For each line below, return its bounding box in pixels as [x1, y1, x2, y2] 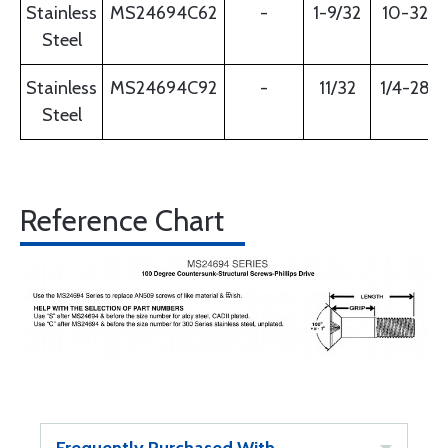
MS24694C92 [110, 77, 217, 100]
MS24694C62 [110, 2, 217, 25]
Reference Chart [20, 202, 224, 240]
